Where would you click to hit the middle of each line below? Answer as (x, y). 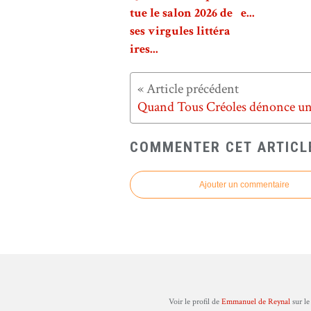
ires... (144, 49)
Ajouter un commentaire (244, 185)
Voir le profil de (195, 302)
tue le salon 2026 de (181, 13)
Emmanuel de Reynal (255, 302)
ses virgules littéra (180, 31)
